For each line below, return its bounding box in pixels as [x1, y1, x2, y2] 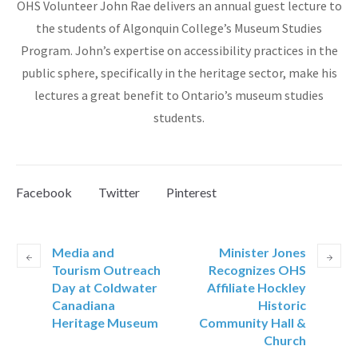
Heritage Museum [52, 315, 158, 331]
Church [264, 332, 306, 348]
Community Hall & [199, 315, 306, 331]
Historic [258, 297, 306, 313]
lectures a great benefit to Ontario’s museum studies [34, 87, 324, 104]
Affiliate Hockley [207, 280, 306, 296]
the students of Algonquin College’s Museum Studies [36, 20, 322, 37]
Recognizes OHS [209, 262, 306, 278]
